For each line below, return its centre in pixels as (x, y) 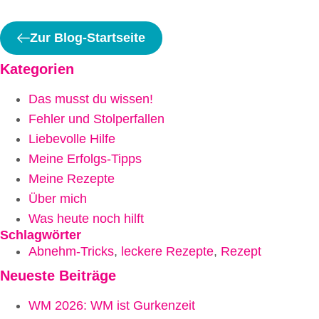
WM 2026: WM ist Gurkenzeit (112, 306)
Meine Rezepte (72, 179)
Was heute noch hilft (86, 219)
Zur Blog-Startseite (88, 38)
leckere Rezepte (167, 252)
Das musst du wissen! (91, 99)
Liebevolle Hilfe (72, 139)
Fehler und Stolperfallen (96, 119)
